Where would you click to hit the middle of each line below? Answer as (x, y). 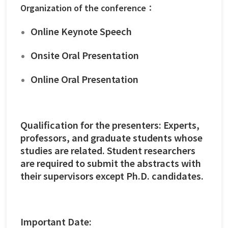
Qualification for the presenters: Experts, (110, 124)
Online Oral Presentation (84, 79)
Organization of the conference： (87, 7)
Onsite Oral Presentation (85, 55)
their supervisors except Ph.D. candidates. (112, 175)
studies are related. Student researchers (108, 150)
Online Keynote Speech (81, 31)
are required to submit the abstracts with (111, 163)
